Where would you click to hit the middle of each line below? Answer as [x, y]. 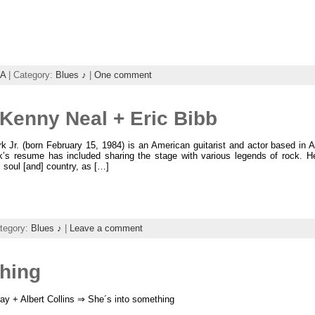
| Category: [30, 75]
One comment [123, 75]
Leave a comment [106, 229]
